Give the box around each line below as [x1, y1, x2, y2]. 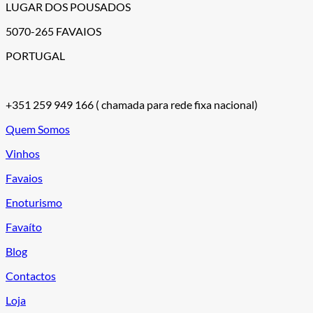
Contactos [6, 269, 56, 283]
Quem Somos [6, 122, 70, 136]
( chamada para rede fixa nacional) [96, 98, 258, 112]
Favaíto [6, 220, 42, 234]
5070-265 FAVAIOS [6, 24, 101, 38]
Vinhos [6, 147, 40, 161]
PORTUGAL [6, 49, 65, 63]
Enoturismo [6, 196, 62, 210]
